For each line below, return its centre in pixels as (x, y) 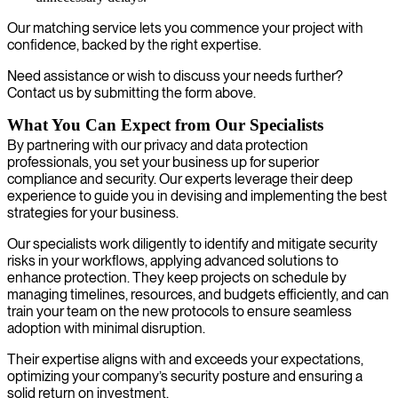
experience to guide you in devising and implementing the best (197, 195)
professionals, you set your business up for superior (163, 162)
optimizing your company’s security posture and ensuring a (185, 376)
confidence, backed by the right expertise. (134, 44)
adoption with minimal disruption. (106, 328)
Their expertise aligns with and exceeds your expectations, (185, 359)
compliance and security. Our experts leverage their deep (180, 179)
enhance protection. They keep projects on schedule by (177, 277)
